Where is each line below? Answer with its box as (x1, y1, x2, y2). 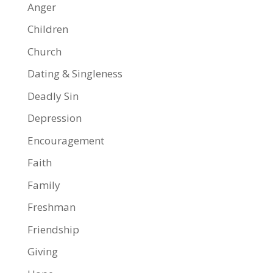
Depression (27, 111, 82, 125)
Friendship (27, 222, 79, 236)
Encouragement (27, 133, 104, 147)
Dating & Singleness (27, 66, 122, 80)
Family (27, 177, 60, 192)
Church (27, 44, 62, 58)
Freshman (27, 200, 76, 214)
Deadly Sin (27, 88, 79, 103)
